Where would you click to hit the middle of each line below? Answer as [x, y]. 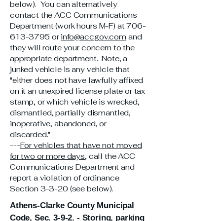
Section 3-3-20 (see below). [63, 189]
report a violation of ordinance [65, 178]
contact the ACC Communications [74, 15]
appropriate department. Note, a [69, 58]
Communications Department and [72, 167]
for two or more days [47, 156]
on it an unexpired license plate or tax [78, 91]
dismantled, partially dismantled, [71, 113]
